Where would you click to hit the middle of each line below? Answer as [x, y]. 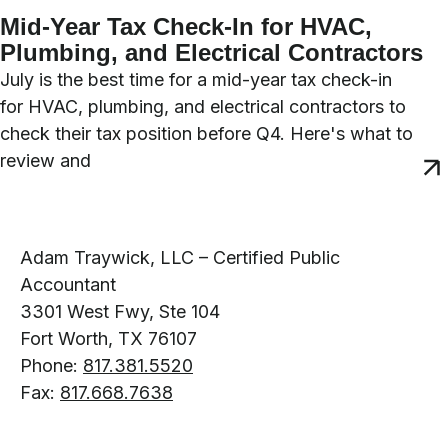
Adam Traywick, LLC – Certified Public [180, 257]
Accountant [68, 284]
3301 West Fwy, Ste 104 [120, 311]
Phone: [51, 365]
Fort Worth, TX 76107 [108, 338]
